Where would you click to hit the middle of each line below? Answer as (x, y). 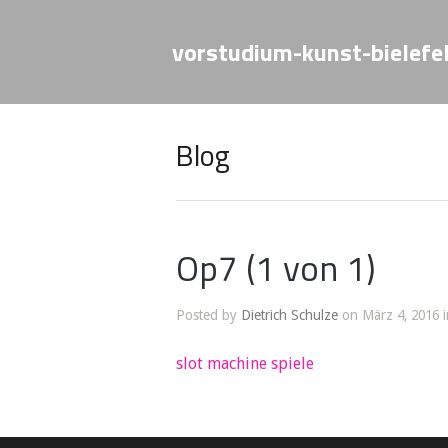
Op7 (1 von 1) (276, 268)
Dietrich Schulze (289, 315)
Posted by (208, 315)
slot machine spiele (245, 363)
